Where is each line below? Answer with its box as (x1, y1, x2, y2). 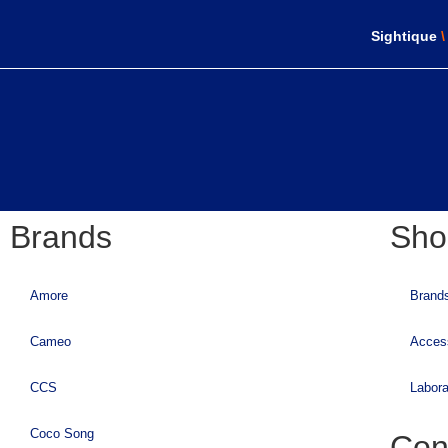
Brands (10, 219, 112, 255)
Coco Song (30, 426, 94, 441)
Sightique (371, 27, 437, 44)
